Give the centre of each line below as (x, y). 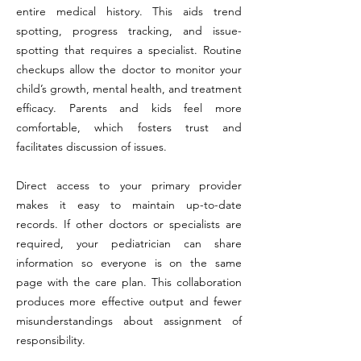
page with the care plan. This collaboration (129, 282)
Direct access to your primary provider (129, 185)
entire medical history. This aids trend (129, 11)
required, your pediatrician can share (129, 243)
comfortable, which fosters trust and (129, 127)
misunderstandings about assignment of (129, 321)
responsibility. (51, 340)
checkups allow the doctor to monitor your (129, 69)
